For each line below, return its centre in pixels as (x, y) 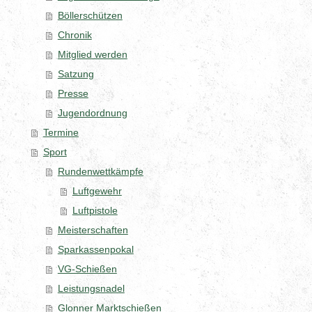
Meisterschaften (93, 229)
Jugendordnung (92, 112)
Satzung (76, 73)
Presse (73, 93)
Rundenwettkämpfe (100, 171)
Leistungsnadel (91, 288)
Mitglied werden (92, 54)
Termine (61, 132)
